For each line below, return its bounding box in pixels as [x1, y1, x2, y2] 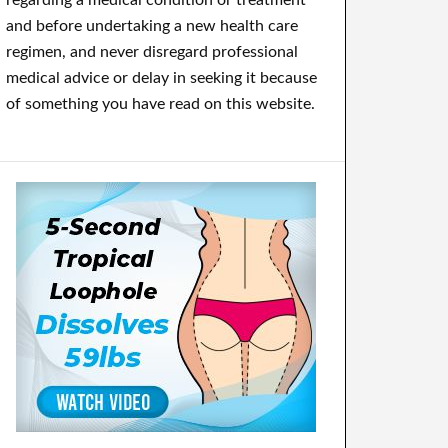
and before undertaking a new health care [6, 18, 298, 34]
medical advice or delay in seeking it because [6, 70, 317, 86]
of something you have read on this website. [6, 96, 315, 112]
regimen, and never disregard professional [6, 44, 298, 60]
